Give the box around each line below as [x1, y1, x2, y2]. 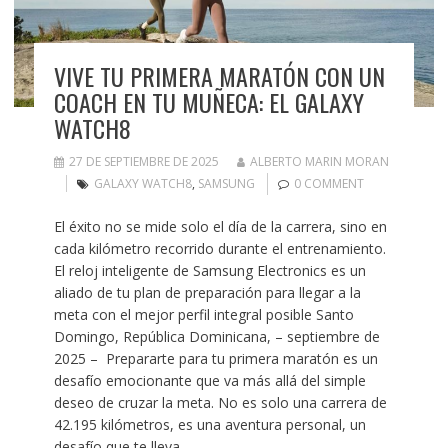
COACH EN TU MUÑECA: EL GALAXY [53, 83, 364, 120]
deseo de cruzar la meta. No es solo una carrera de [53, 392, 387, 412]
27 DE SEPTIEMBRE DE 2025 [68, 152, 219, 170]
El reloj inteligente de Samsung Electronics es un [53, 260, 366, 280]
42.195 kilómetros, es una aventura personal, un [53, 414, 366, 434]
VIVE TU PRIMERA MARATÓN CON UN [53, 57, 385, 94]
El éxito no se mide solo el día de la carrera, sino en [53, 216, 387, 236]
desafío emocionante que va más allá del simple [53, 370, 366, 390]
